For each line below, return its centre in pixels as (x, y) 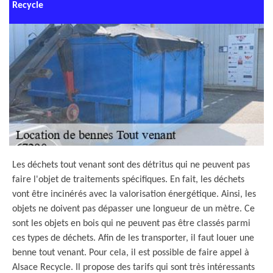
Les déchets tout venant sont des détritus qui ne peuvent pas (131, 165)
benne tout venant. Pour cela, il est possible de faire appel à (131, 253)
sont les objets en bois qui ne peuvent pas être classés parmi (131, 224)
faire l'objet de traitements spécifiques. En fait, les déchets (128, 180)
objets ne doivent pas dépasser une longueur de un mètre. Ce (133, 209)
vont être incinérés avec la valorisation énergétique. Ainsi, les (134, 194)
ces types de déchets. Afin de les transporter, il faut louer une (133, 238)
